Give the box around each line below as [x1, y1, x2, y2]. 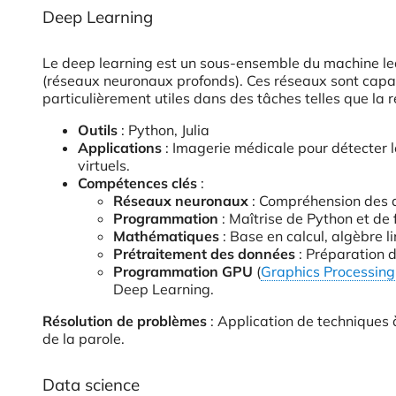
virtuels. [78, 156, 130, 174]
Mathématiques [113, 227, 219, 245]
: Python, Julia [118, 121, 209, 139]
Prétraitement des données [113, 245, 295, 263]
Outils [78, 121, 118, 139]
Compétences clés [78, 174, 197, 192]
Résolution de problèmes [42, 312, 207, 330]
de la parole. [42, 330, 125, 347]
